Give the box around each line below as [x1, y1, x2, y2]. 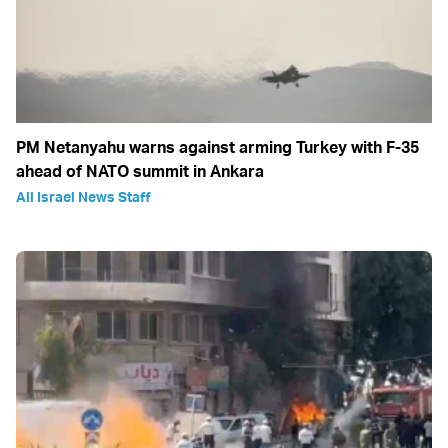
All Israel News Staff [16, 188, 151, 206]
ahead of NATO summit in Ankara [16, 161, 264, 182]
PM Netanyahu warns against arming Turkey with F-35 [16, 137, 419, 158]
